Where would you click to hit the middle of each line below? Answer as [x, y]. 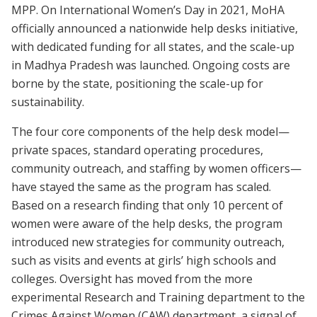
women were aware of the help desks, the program [147, 223]
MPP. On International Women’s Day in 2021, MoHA [148, 10]
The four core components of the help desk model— [150, 131]
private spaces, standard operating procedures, [137, 150]
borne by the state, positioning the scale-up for [137, 83]
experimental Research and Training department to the [158, 297]
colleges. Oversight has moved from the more [132, 278]
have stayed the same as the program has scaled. [141, 186]
